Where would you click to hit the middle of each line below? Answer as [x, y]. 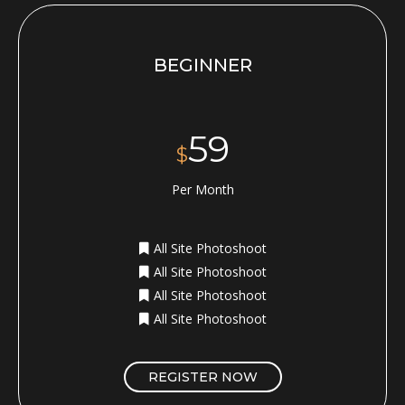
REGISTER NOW [202, 377]
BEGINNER [202, 65]
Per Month [202, 189]
